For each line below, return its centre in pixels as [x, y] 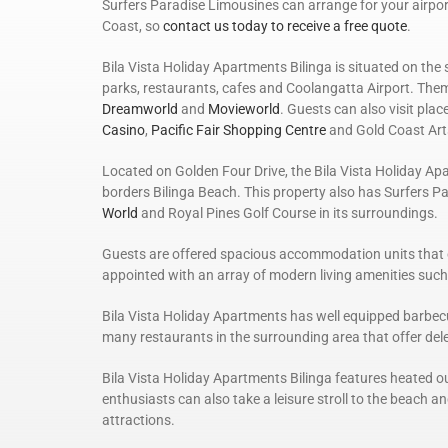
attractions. [138, 420]
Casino [123, 130]
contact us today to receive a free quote [285, 26]
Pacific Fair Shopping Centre [237, 130]
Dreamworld [140, 109]
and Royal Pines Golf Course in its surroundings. [288, 213]
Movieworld [244, 109]
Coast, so [132, 26]
